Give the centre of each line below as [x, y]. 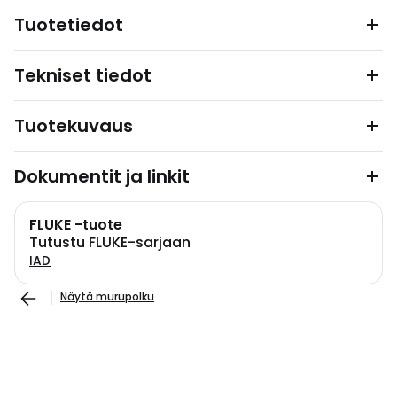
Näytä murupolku [107, 296]
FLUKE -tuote [76, 225]
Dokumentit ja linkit [102, 176]
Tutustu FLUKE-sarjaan [110, 242]
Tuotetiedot [69, 25]
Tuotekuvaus [74, 126]
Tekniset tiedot [83, 75]
